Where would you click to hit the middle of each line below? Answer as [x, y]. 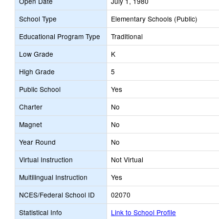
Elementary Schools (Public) [154, 19]
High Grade [37, 71]
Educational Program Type [60, 36]
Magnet [31, 124]
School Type [38, 19]
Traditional [127, 36]
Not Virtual [127, 159]
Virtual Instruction [46, 159]
